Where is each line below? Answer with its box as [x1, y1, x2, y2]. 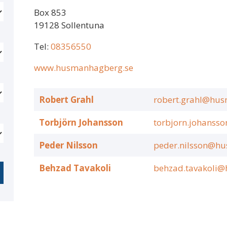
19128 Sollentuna [34, 19, 104, 31]
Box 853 [34, 7, 66, 18]
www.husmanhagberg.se [34, 62, 133, 73]
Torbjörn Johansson [39, 117, 123, 128]
